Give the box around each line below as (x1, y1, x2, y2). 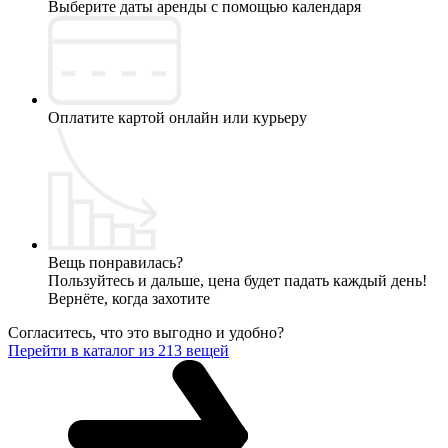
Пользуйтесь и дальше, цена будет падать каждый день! (48, 272, 427, 290)
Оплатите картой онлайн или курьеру (48, 109, 307, 127)
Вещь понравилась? (48, 254, 183, 272)
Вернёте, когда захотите (48, 290, 210, 308)
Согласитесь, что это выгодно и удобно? (8, 324, 284, 342)
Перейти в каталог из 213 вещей (8, 342, 229, 360)
